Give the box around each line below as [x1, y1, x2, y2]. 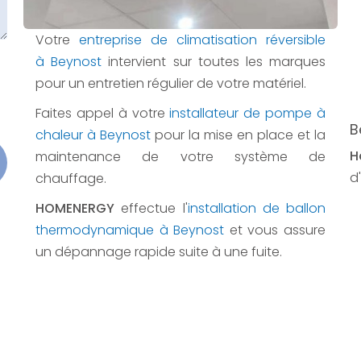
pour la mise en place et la [151, 125, 326, 144]
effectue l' [114, 198, 188, 218]
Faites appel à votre [35, 103, 170, 122]
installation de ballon [187, 198, 326, 218]
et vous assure [224, 220, 326, 239]
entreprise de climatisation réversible [79, 30, 326, 49]
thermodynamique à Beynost [35, 220, 225, 239]
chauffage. [35, 168, 106, 188]
